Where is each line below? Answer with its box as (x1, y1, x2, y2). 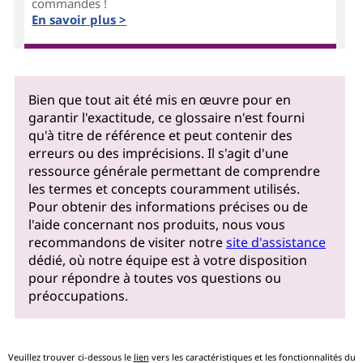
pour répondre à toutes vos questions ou (28, 268, 282, 287)
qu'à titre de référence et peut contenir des (28, 126, 293, 144)
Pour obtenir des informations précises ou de (28, 197, 309, 216)
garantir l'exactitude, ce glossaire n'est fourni (28, 108, 305, 126)
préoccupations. (28, 286, 129, 305)
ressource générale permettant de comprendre (28, 161, 321, 180)
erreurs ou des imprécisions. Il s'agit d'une (28, 143, 289, 162)
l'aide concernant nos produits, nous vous (28, 215, 286, 233)
